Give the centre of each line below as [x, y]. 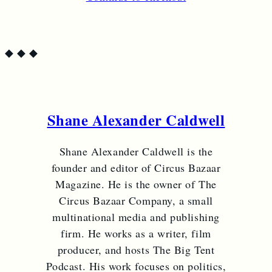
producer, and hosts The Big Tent [136, 250]
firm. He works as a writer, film [136, 233]
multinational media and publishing [136, 217]
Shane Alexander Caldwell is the [136, 151]
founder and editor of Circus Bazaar [136, 168]
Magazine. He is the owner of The [136, 184]
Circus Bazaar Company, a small [136, 201]
